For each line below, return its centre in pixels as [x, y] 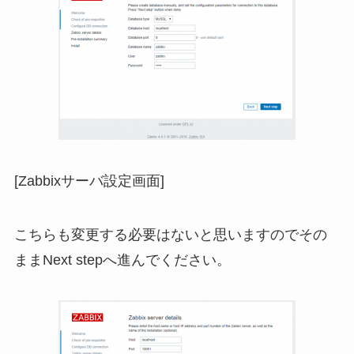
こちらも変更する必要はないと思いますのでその [170, 234]
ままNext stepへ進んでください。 [122, 260]
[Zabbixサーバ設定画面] [89, 181]
